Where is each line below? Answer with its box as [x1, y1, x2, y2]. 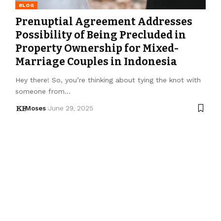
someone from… [15, 87, 71, 95]
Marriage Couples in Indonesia [15, 55, 177, 68]
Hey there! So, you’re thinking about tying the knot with [15, 75, 201, 84]
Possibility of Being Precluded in [15, 28, 186, 41]
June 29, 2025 [48, 104, 94, 112]
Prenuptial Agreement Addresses [15, 15, 192, 28]
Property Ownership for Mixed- [15, 41, 179, 55]
